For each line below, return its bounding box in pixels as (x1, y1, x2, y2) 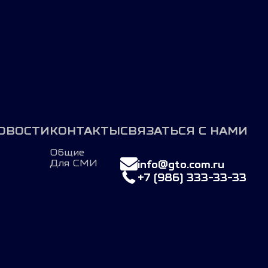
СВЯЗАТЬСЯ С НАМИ (120, 124, 248, 137)
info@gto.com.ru (138, 158, 225, 170)
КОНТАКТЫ (50, 124, 121, 137)
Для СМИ (50, 157, 98, 168)
